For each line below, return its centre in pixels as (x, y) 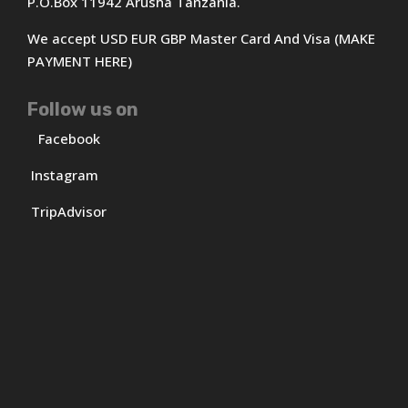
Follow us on (83, 109)
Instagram (65, 174)
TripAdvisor (69, 211)
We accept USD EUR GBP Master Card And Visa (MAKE (202, 38)
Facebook (71, 138)
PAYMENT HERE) (80, 61)
